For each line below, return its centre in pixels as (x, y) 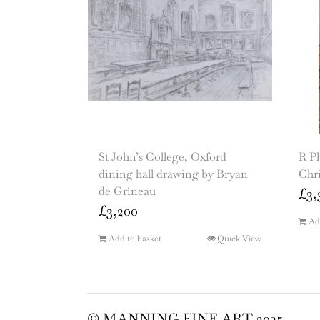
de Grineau (127, 191)
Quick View (239, 239)
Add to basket (135, 239)
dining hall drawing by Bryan (173, 174)
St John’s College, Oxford (162, 157)
